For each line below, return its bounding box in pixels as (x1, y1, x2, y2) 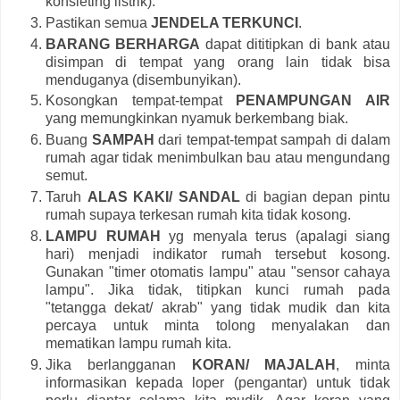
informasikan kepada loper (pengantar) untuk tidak (46, 375, 390, 391)
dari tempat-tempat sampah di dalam (154, 132, 390, 148)
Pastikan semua (46, 14, 151, 30)
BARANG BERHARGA (46, 36, 200, 52)
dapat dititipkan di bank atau (200, 36, 390, 52)
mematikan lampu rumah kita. (46, 336, 235, 352)
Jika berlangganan (46, 357, 192, 373)
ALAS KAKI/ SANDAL (87, 189, 240, 205)
